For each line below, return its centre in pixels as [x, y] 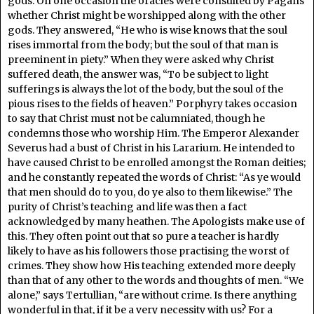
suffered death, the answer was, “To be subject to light [138, 74]
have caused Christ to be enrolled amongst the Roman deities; [157, 162]
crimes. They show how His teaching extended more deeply [152, 265]
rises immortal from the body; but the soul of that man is [143, 45]
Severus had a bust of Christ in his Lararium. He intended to [151, 148]
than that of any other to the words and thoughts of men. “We [156, 280]
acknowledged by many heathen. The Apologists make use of [156, 221]
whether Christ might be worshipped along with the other [147, 15]
